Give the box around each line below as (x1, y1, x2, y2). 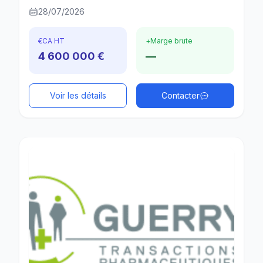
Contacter (161, 90, 200, 101)
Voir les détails (49, 90, 106, 101)
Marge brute (150, 36, 193, 46)
